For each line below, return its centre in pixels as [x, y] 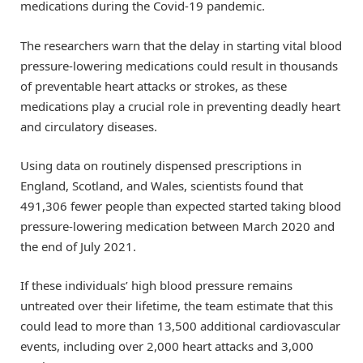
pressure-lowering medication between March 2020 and [177, 226]
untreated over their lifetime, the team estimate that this [177, 305]
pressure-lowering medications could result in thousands [179, 65]
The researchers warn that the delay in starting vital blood [181, 45]
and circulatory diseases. [89, 126]
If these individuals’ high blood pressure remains [156, 285]
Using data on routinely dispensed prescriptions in [161, 165]
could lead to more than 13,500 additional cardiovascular [180, 325]
